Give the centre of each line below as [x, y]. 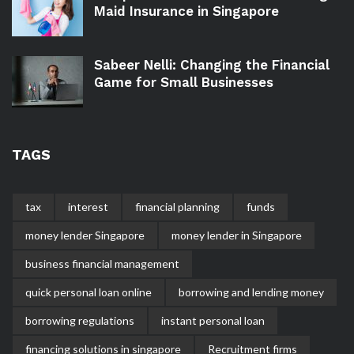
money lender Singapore [85, 235]
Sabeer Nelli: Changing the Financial [212, 65]
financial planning [177, 207]
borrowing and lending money [251, 292]
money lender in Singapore [237, 235]
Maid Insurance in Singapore [186, 11]
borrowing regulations [80, 321]
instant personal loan [213, 321]
